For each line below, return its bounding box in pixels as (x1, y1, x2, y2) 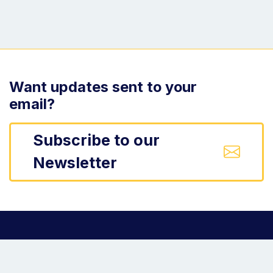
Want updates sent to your (9, 77, 197, 96)
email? (9, 94, 55, 113)
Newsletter (32, 154, 117, 172)
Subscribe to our (32, 131, 160, 150)
